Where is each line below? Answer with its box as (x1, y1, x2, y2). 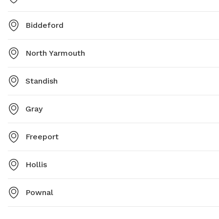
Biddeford (25, 21, 64, 30)
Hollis (25, 160, 47, 170)
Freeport (25, 132, 59, 142)
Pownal (25, 188, 53, 197)
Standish (25, 76, 58, 86)
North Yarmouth (25, 48, 85, 58)
